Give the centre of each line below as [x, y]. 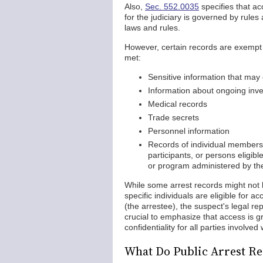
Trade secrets [173, 117]
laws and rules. [152, 28]
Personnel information [189, 131]
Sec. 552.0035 [172, 6]
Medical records [178, 104]
